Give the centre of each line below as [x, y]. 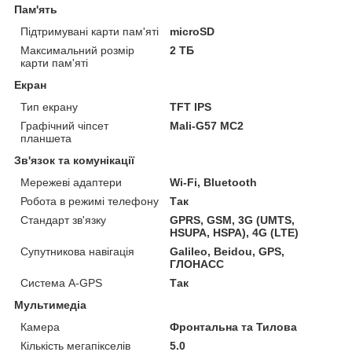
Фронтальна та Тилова [234, 327]
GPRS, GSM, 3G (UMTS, [233, 220]
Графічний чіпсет [64, 126]
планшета [46, 139]
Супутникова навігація [77, 252]
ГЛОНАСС [197, 264]
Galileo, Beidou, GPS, [227, 252]
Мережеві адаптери [71, 183]
